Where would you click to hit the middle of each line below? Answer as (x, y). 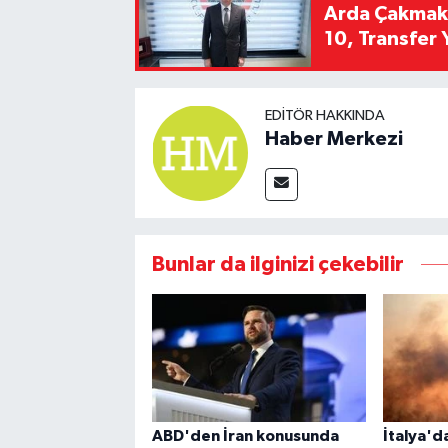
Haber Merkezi (333, 138)
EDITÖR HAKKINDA (324, 115)
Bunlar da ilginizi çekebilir (277, 264)
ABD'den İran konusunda (245, 435)
